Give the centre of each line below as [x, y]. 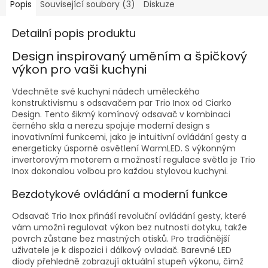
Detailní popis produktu [74, 33]
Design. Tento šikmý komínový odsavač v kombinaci [121, 114]
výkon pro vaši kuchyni [79, 70]
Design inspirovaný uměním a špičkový [130, 57]
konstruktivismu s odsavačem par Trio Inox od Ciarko [122, 103]
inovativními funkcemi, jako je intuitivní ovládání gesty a [129, 137]
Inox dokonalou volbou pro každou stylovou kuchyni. [120, 171]
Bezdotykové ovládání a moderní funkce [120, 194]
